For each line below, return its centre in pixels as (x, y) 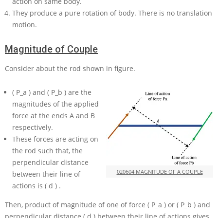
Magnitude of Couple (51, 49)
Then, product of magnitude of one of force (76, 205)
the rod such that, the (47, 151)
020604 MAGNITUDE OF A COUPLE (160, 172)
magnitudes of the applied (55, 104)
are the (80, 92)
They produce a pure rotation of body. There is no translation (112, 13)
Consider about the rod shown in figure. (70, 69)
